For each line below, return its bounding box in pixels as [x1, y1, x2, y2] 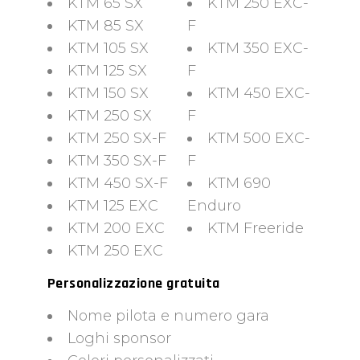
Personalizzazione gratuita [47, 273, 220, 292]
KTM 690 [207, 174, 271, 192]
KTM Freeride [207, 219, 304, 237]
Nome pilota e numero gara [67, 306, 269, 325]
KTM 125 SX [67, 61, 147, 80]
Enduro [187, 196, 241, 215]
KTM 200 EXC [67, 219, 165, 237]
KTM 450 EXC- [207, 84, 310, 102]
